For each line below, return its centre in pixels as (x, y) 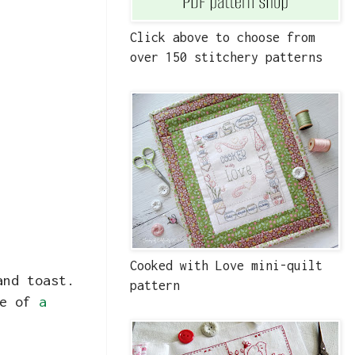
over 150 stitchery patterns (226, 57)
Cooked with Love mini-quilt (226, 266)
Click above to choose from (223, 38)
